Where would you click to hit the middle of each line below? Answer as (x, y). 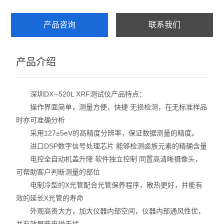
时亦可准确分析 (41, 120)
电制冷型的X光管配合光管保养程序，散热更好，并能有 (109, 185)
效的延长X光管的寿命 (50, 198)
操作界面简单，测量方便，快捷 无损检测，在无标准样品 (112, 107)
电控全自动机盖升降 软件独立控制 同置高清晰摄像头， (109, 159)
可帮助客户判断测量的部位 (58, 172)
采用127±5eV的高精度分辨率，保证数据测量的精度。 (107, 133)
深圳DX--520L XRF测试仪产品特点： (81, 94)
